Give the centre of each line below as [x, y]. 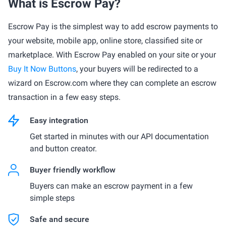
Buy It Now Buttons [42, 69]
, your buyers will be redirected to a [137, 69]
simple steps [52, 198]
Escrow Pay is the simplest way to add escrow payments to [113, 26]
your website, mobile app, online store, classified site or [105, 41]
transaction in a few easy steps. [64, 97]
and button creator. [63, 149]
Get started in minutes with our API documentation [119, 136]
